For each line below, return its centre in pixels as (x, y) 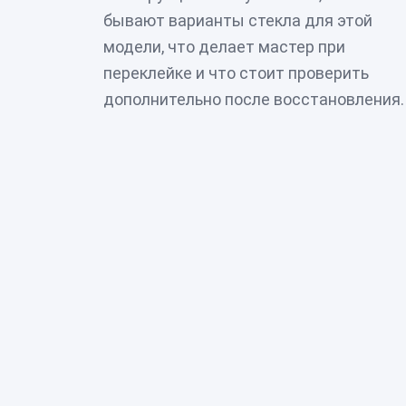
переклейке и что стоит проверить (236, 72)
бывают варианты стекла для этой (238, 20)
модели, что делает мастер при (224, 46)
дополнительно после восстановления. (254, 99)
